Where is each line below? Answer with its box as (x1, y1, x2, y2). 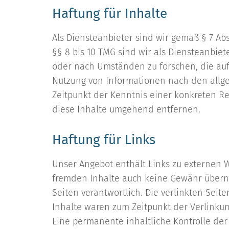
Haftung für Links (52, 132, 155, 148)
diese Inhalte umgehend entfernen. (52, 104, 200, 115)
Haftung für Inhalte (52, 6, 167, 21)
